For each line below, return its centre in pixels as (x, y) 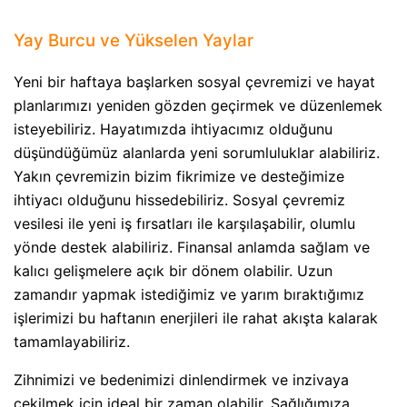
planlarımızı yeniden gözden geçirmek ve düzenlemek (198, 105)
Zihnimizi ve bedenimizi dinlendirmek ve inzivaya (181, 379)
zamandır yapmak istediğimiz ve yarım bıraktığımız (189, 294)
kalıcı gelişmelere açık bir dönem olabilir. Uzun (173, 270)
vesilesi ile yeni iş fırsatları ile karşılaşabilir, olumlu (184, 223)
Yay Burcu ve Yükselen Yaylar (134, 41)
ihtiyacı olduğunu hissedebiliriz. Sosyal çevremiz (179, 199)
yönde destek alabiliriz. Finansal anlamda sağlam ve (192, 247)
